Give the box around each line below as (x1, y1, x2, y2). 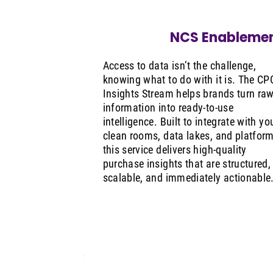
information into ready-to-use (102, 101, 233, 115)
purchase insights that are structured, (102, 157, 271, 171)
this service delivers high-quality (102, 143, 247, 157)
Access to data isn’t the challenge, (102, 59, 257, 73)
